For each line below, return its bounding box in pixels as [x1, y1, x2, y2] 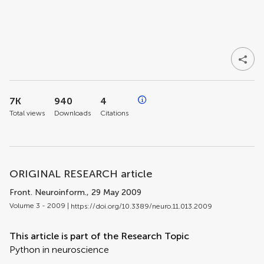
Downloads [54, 109, 91, 117]
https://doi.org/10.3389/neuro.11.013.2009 [71, 202, 212, 210]
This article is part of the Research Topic [9, 230, 189, 242]
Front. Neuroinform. [9, 187, 87, 197]
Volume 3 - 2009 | [9, 202, 71, 210]
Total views [9, 109, 45, 117]
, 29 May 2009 [87, 187, 141, 197]
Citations [100, 109, 128, 117]
